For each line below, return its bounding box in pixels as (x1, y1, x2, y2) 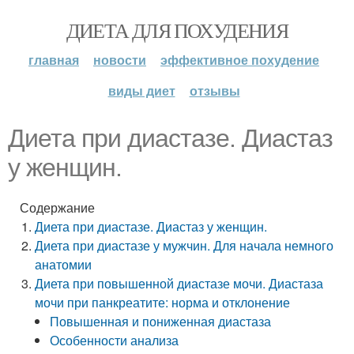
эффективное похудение (160, 51, 319, 69)
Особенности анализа (50, 331, 179, 349)
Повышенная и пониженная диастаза (50, 312, 272, 330)
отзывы (189, 81, 240, 100)
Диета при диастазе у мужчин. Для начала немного (35, 236, 334, 254)
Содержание (20, 198, 95, 217)
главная (28, 51, 79, 69)
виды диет (107, 81, 175, 100)
